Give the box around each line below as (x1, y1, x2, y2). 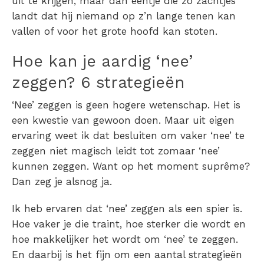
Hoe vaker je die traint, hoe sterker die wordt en (12, 218, 246, 230)
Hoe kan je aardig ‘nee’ (12, 52, 193, 71)
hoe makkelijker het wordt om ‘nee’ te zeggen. (12, 233, 238, 246)
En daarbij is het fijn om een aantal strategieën (12, 249, 242, 261)
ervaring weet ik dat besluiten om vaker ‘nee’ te (12, 130, 245, 142)
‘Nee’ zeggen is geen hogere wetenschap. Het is (12, 99, 240, 111)
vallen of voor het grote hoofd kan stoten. (12, 25, 217, 38)
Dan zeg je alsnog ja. (12, 176, 112, 188)
